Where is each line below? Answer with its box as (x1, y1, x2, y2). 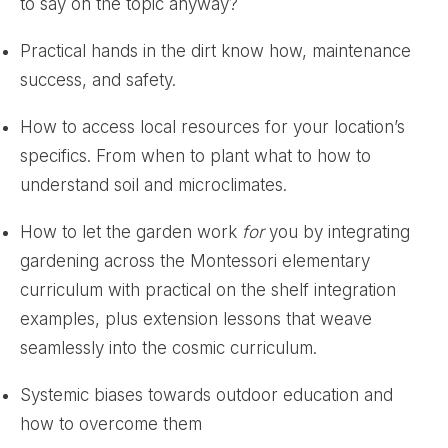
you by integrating (264, 221, 410, 242)
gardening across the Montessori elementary (20, 250, 370, 271)
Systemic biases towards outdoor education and (20, 384, 393, 405)
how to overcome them (20, 413, 202, 434)
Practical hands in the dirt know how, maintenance (20, 40, 411, 61)
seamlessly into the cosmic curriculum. (20, 337, 317, 358)
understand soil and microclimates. (20, 174, 287, 195)
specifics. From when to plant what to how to (20, 145, 371, 166)
